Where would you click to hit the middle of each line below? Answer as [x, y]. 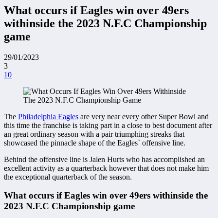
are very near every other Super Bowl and [144, 116]
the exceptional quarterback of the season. [68, 177]
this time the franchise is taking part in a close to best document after [108, 125]
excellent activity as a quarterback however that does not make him [106, 168]
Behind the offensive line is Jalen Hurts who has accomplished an [104, 159]
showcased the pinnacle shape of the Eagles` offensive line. [95, 143]
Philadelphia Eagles [48, 116]
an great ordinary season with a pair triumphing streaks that [94, 134]
